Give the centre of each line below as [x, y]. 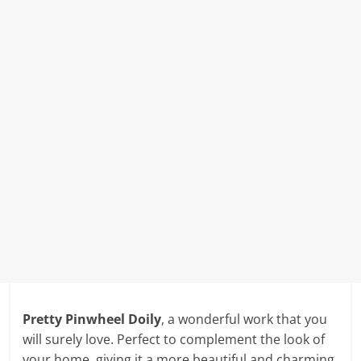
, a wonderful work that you [245, 319]
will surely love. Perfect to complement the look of [174, 339]
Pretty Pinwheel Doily [92, 319]
